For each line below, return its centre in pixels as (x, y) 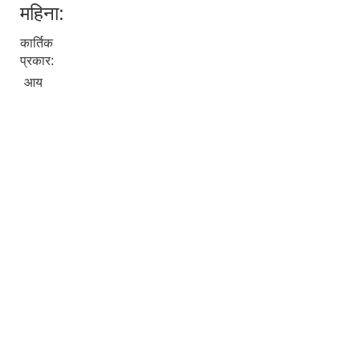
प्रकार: (39, 61)
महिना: (42, 14)
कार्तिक (37, 43)
